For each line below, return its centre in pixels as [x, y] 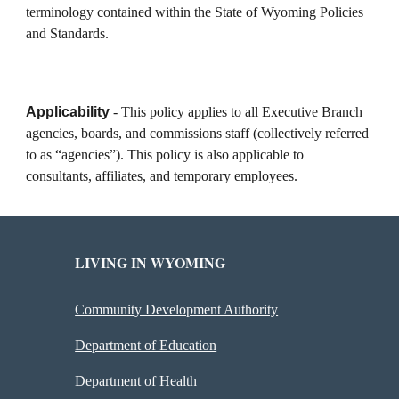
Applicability [68, 112]
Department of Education [146, 345]
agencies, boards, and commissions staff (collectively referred [198, 133]
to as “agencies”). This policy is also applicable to [165, 155]
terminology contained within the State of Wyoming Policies [195, 12]
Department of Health [136, 381]
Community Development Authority [177, 309]
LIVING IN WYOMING [151, 262]
